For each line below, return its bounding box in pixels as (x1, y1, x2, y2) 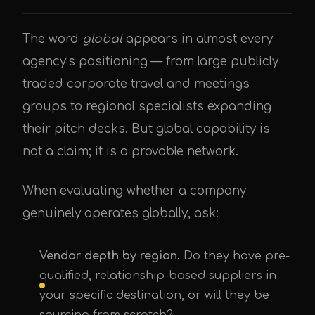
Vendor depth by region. (39, 250, 180, 262)
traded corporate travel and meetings (22, 77, 250, 91)
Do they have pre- (180, 250, 290, 262)
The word (22, 32, 82, 46)
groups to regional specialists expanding (22, 100, 271, 113)
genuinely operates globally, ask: (22, 207, 219, 220)
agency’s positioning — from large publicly (22, 55, 278, 68)
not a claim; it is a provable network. (22, 145, 238, 158)
